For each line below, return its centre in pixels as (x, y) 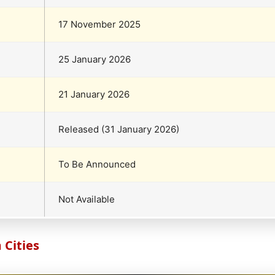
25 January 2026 (95, 59)
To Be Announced (97, 164)
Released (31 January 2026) (119, 129)
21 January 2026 (94, 94)
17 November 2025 (99, 24)
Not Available (87, 199)
